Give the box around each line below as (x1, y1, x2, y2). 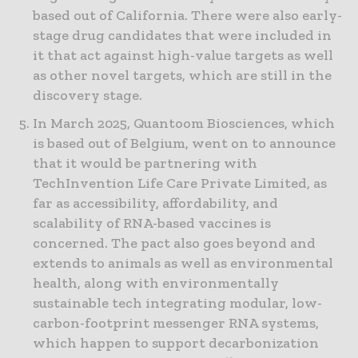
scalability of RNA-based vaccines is (33, 214, 271, 233)
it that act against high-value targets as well (33, 46, 333, 65)
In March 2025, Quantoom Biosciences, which (33, 114, 335, 133)
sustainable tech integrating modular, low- (33, 294, 322, 312)
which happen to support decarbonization (33, 334, 319, 352)
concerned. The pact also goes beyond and (33, 234, 316, 253)
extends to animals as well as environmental (33, 254, 333, 272)
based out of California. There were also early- (33, 6, 342, 25)
